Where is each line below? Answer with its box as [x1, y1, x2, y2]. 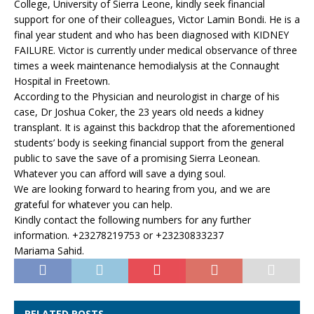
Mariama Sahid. [14, 244, 84, 257]
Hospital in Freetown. [14, 74, 110, 88]
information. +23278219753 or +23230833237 [14, 228, 224, 242]
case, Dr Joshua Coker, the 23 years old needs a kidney [14, 105, 264, 118]
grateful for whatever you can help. [14, 198, 172, 211]
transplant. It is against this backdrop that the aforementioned [14, 121, 295, 134]
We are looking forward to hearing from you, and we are [14, 182, 271, 196]
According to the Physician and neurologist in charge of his [14, 90, 280, 103]
